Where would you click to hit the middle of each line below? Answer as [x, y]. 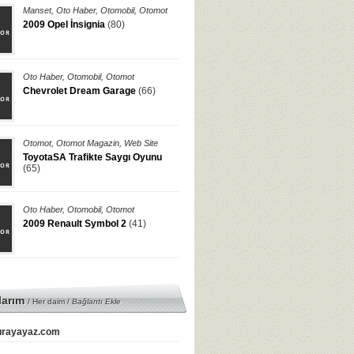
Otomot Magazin [88, 143]
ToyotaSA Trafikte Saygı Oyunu [92, 157]
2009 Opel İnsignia [64, 24]
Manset [37, 10]
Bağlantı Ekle [96, 301]
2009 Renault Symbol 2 [75, 224]
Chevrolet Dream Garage [79, 91]
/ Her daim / [50, 301]
